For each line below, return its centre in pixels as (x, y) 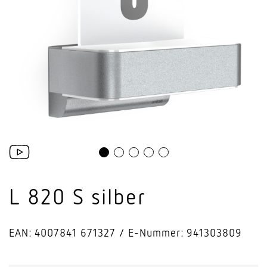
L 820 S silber (77, 196)
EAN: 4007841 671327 (62, 232)
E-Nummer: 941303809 (185, 232)
